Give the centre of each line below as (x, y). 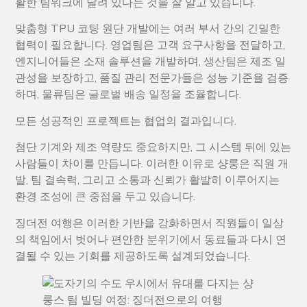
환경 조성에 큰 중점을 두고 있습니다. (106, 197)
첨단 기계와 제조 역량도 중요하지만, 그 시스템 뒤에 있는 (153, 148)
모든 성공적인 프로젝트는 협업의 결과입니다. (126, 121)
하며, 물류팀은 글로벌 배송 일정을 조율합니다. (128, 95)
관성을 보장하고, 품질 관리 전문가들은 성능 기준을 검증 (152, 78)
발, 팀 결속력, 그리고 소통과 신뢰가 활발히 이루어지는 (148, 181)
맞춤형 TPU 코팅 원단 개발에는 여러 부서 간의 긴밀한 (148, 29)
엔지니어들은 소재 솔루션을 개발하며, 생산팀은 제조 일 (151, 62)
